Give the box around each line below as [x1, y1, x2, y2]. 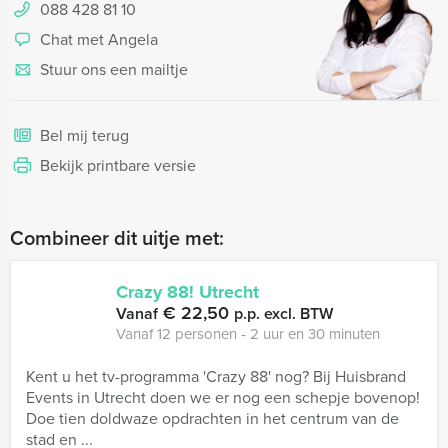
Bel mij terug [40, 124, 129, 147]
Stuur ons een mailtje [40, 58, 188, 81]
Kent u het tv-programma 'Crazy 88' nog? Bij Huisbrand [26, 365, 406, 388]
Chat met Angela [40, 28, 158, 51]
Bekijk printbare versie [40, 154, 196, 177]
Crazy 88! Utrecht [116, 279, 259, 305]
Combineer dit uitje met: [10, 223, 224, 253]
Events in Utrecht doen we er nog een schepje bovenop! [26, 386, 420, 409]
